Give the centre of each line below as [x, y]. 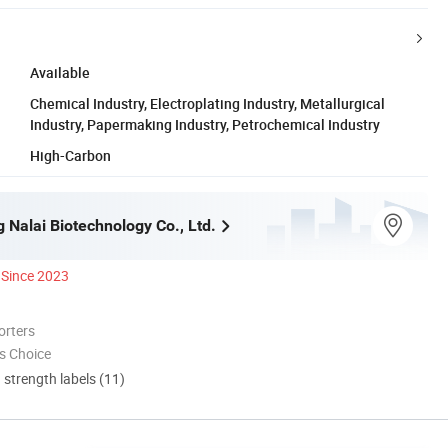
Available [60, 72]
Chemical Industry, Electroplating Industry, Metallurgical [207, 103]
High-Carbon [70, 155]
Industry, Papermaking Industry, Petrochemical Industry [205, 124]
